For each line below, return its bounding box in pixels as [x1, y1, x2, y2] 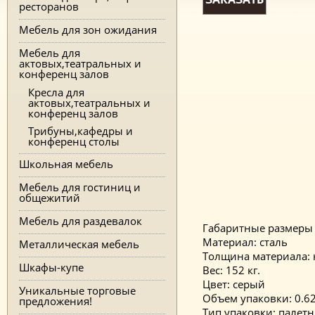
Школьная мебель [19, 156, 113, 171]
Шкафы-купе [19, 259, 84, 274]
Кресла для [27, 85, 84, 99]
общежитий [19, 190, 80, 205]
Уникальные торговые [19, 283, 136, 297]
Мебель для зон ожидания [19, 22, 157, 37]
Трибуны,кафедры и [27, 124, 133, 139]
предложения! [19, 293, 92, 308]
